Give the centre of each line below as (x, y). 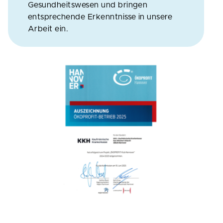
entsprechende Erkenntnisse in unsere (100, 17)
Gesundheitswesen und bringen (88, 5)
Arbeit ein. (48, 29)
